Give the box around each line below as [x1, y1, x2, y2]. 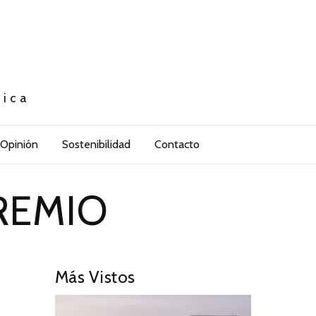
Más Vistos [54, 267, 135, 288]
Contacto [154, 138, 200, 152]
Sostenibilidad [61, 138, 130, 152]
